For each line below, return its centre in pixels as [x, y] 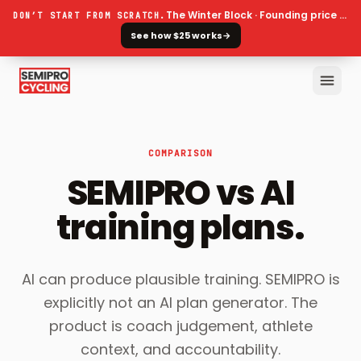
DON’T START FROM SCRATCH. [89, 15]
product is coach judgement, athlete [180, 326]
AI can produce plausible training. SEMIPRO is [180, 279]
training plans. [180, 228]
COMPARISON [180, 153]
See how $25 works [176, 35]
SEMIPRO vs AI [180, 193]
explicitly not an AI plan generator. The [180, 303]
